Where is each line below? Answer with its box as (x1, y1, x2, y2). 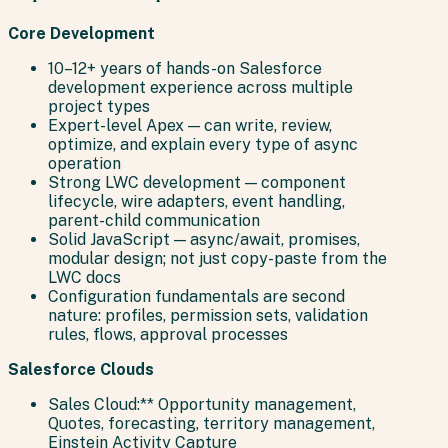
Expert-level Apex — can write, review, (48, 116, 332, 136)
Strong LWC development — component (48, 173, 346, 193)
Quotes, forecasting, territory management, (48, 414, 375, 434)
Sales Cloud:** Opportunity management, (48, 395, 356, 415)
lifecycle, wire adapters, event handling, (48, 192, 345, 212)
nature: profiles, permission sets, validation (48, 306, 368, 326)
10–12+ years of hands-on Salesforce (48, 59, 322, 79)
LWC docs (48, 268, 121, 288)
